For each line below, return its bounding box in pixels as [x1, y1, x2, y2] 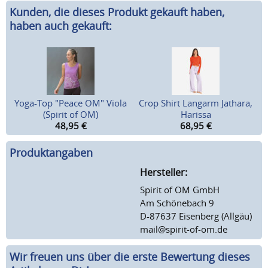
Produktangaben [10, 145, 93, 160]
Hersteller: [140, 165, 187, 179]
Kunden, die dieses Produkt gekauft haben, [10, 5, 224, 20]
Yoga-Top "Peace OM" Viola [14, 97, 127, 109]
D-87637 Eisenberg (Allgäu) [140, 209, 252, 222]
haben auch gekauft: [10, 19, 112, 33]
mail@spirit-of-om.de [140, 223, 227, 235]
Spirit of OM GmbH [140, 183, 220, 196]
